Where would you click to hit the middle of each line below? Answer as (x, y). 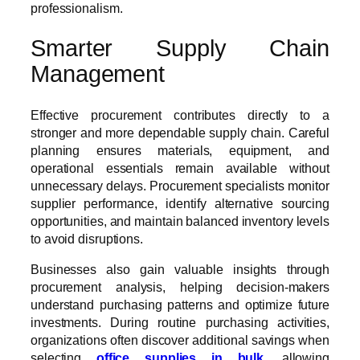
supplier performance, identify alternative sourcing (180, 204)
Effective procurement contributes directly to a (180, 115)
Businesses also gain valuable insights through (180, 270)
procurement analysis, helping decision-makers (180, 287)
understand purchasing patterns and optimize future (180, 305)
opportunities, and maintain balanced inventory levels (180, 221)
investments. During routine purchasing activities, (180, 323)
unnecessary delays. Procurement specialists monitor (180, 186)
